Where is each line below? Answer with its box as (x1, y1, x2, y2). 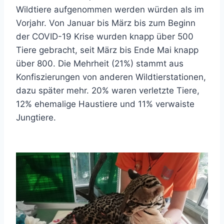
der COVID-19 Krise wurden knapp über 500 (16, 31, 193, 41)
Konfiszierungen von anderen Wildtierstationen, (16, 72, 206, 82)
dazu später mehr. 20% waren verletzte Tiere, (16, 85, 199, 95)
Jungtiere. (16, 112, 56, 122)
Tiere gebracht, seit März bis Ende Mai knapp (16, 45, 198, 55)
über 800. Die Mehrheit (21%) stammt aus (16, 58, 183, 68)
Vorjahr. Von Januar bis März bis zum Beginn (16, 18, 195, 28)
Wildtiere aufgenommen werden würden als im (16, 4, 204, 14)
